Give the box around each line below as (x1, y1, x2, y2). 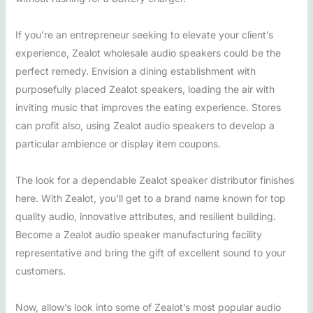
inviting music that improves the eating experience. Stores (15, 101, 281, 113)
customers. (15, 265, 66, 277)
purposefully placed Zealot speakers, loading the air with (15, 83, 275, 95)
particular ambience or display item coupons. (15, 138, 221, 150)
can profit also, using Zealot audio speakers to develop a (15, 119, 275, 131)
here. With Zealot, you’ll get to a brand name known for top (15, 192, 286, 204)
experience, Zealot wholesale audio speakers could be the (15, 47, 281, 59)
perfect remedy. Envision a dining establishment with (15, 65, 256, 77)
